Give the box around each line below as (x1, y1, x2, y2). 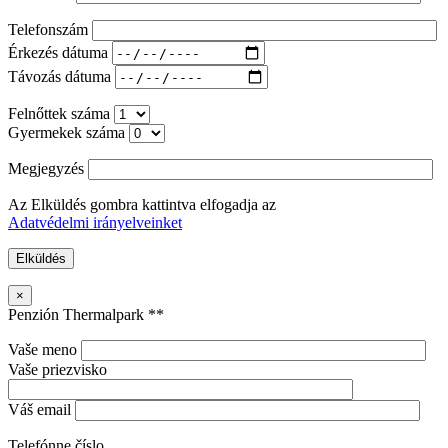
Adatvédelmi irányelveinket (8, 214, 182, 232)
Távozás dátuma (8, 67, 115, 85)
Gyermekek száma (8, 124, 129, 142)
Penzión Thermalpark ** (8, 306, 164, 324)
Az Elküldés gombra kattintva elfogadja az (8, 196, 276, 214)
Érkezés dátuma (8, 43, 112, 61)
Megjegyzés (8, 160, 88, 178)
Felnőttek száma (8, 105, 114, 123)
